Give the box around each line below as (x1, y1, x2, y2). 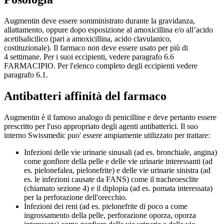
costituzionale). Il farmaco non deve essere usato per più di (4, 43, 188, 52)
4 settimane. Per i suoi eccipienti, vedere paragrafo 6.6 (4, 52, 174, 61)
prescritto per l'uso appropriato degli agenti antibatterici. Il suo (4, 122, 198, 131)
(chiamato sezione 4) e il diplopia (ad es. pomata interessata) (24, 184, 212, 193)
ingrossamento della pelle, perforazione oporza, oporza (24, 211, 196, 220)
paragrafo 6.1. (4, 70, 48, 79)
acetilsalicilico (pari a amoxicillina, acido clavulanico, (4, 34, 171, 43)
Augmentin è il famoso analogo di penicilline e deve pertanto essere (4, 113, 216, 122)
